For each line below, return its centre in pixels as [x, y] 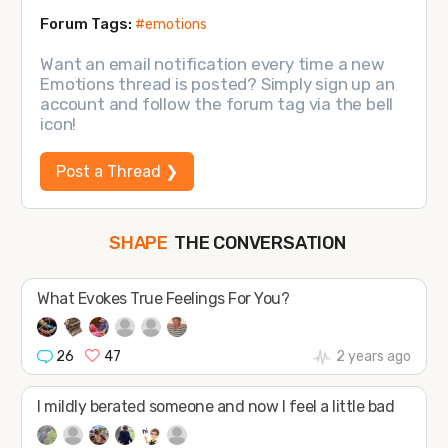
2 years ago [373, 357]
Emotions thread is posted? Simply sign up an [217, 84]
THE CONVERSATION [260, 242]
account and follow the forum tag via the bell [217, 104]
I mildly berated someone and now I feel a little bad [216, 407]
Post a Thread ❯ [117, 171]
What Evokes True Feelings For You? [163, 299]
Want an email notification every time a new [212, 64]
